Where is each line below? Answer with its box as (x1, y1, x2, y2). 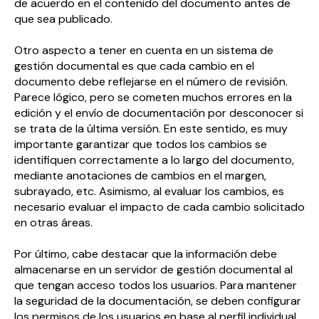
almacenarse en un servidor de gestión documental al (14, 262, 293, 278)
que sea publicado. (14, 11, 113, 26)
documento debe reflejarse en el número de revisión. (14, 73, 288, 89)
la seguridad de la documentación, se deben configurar (14, 293, 301, 309)
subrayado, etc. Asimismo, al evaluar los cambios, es (14, 183, 284, 199)
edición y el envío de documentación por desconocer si (14, 105, 303, 120)
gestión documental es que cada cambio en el (14, 58, 254, 73)
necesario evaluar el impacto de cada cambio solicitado (14, 199, 305, 214)
